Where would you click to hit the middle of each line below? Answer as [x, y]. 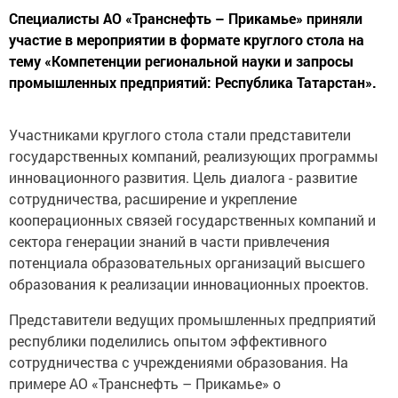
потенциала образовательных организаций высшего [187, 257]
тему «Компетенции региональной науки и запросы [181, 55]
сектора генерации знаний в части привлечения [169, 235]
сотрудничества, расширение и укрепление [153, 193]
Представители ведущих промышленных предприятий [192, 314]
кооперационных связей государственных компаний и [192, 214]
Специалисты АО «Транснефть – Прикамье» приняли [186, 12]
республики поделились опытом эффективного [168, 335]
